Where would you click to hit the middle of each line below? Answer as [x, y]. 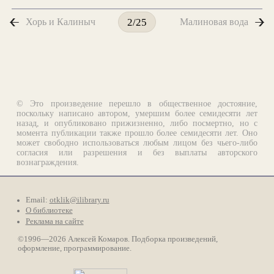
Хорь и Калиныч [60, 22]
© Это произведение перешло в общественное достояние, [137, 103]
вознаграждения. [48, 162]
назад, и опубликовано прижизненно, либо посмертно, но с [137, 123]
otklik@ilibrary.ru [79, 200]
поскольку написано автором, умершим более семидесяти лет [137, 113]
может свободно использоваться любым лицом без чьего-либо [137, 143]
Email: [37, 200]
